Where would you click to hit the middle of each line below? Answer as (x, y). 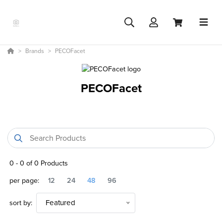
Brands (35, 51)
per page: (24, 181)
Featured (60, 203)
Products (53, 163)
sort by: (21, 203)
